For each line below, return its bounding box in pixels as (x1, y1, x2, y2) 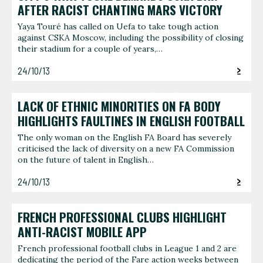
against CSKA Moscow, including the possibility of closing (18, 32, 244, 43)
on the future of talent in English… (18, 154, 154, 166)
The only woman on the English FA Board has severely (18, 132, 231, 143)
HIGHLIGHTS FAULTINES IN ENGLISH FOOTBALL (18, 112, 245, 130)
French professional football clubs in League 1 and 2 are (18, 243, 237, 254)
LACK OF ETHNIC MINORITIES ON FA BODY (18, 97, 221, 115)
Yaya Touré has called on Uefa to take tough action (18, 21, 218, 32)
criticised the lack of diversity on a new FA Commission (18, 143, 234, 154)
